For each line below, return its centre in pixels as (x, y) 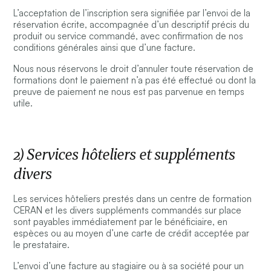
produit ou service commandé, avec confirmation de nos (129, 36)
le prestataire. (42, 245)
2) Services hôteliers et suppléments (124, 155)
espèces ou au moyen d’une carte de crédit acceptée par (132, 233)
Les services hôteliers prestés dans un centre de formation (133, 199)
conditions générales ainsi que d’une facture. (105, 48)
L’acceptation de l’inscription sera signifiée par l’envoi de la (132, 13)
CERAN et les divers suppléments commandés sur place (128, 211)
